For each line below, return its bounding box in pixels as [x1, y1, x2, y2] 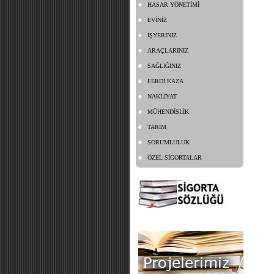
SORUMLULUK [147, 138, 190, 146]
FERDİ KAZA [147, 77, 183, 84]
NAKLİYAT [147, 92, 177, 100]
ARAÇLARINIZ [147, 46, 188, 54]
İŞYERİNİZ [147, 31, 177, 39]
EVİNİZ [147, 16, 167, 23]
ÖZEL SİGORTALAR [147, 154, 202, 161]
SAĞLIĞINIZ [147, 62, 181, 69]
